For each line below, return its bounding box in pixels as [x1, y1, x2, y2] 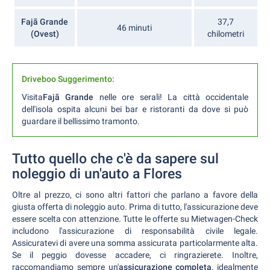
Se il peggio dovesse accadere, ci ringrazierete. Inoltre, [12, 250, 258, 260]
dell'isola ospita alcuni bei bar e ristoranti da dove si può [22, 104, 248, 114]
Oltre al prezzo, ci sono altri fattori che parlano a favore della [12, 189, 258, 199]
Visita [22, 92, 43, 102]
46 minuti [117, 22, 152, 33]
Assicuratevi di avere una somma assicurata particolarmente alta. [12, 237, 258, 248]
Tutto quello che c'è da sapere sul [12, 150, 219, 167]
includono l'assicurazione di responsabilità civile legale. [12, 225, 258, 236]
